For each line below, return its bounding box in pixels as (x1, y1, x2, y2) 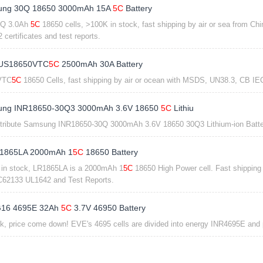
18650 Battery (83, 147, 138, 157)
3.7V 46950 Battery (71, 203, 146, 213)
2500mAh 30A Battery (59, 59, 143, 69)
